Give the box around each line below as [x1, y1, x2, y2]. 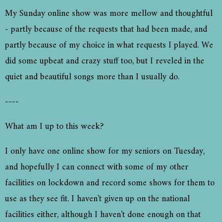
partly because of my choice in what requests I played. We [5, 38, 213, 54]
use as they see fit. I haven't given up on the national [5, 191, 190, 207]
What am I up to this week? [5, 119, 106, 135]
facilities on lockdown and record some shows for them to [5, 175, 215, 191]
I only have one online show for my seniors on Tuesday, [5, 144, 205, 160]
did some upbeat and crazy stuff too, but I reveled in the [5, 54, 204, 69]
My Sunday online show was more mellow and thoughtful [5, 6, 213, 22]
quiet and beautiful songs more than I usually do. [5, 69, 182, 85]
